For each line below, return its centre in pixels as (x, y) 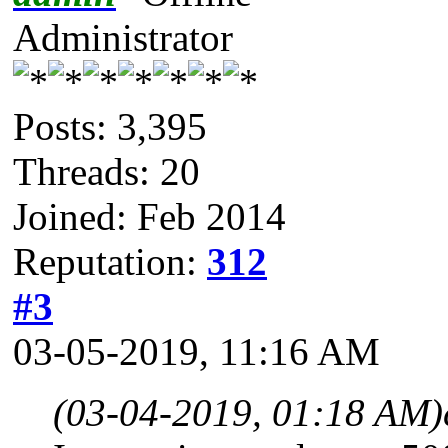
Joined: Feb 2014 (149, 217)
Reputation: (110, 262)
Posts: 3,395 (110, 127)
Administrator (123, 38)
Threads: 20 (106, 172)
